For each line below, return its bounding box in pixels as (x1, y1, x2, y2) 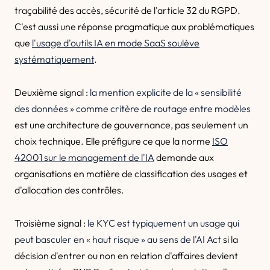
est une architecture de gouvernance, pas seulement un (14, 119, 248, 131)
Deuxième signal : (14, 86, 90, 98)
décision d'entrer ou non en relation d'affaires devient (14, 250, 238, 262)
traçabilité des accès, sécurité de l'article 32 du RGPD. (14, 4, 240, 16)
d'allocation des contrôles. (14, 184, 124, 196)
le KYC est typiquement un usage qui (87, 217, 239, 229)
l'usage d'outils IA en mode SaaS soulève (32, 37, 199, 49)
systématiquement (14, 53, 94, 65)
